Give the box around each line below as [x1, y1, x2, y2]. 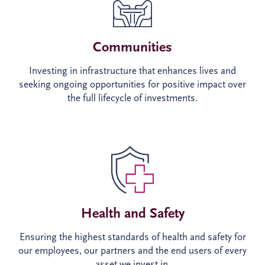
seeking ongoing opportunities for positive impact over [19, 78, 246, 90]
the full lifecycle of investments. [67, 92, 198, 104]
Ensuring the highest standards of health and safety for [19, 231, 246, 243]
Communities [93, 38, 172, 55]
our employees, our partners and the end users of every [18, 245, 247, 257]
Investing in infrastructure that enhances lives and [29, 64, 236, 76]
